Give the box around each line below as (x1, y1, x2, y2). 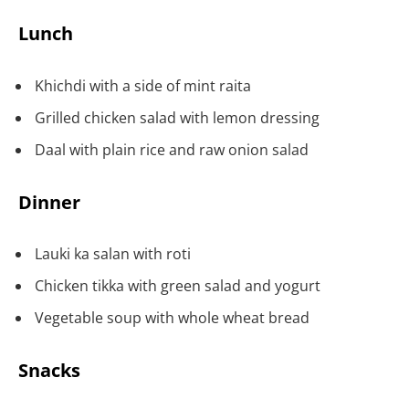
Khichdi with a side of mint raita (35, 75, 251, 96)
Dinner (18, 189, 80, 215)
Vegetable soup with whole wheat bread (35, 308, 309, 329)
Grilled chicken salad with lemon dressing (35, 107, 320, 128)
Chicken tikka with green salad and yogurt (35, 276, 320, 297)
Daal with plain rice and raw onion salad (35, 139, 309, 160)
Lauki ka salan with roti (35, 244, 191, 265)
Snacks (18, 357, 80, 383)
